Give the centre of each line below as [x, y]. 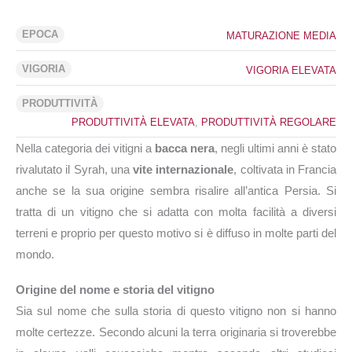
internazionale [195, 169]
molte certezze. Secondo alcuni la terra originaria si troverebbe [176, 332]
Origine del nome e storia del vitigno [115, 289]
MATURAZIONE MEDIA [281, 35]
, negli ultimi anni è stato [275, 148]
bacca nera [185, 148]
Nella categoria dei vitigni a [85, 148]
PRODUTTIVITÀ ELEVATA [133, 122]
